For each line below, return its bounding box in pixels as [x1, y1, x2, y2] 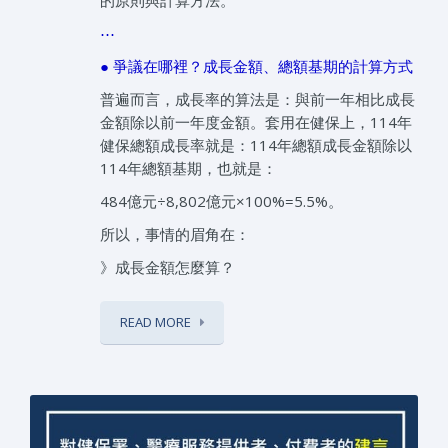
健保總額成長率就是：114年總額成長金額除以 [100, 135, 412, 156]
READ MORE [120, 313, 191, 332]
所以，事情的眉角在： [100, 224, 250, 245]
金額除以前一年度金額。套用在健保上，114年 [100, 112, 412, 133]
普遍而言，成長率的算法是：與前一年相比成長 [100, 89, 415, 110]
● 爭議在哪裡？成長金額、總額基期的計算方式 [100, 56, 413, 77]
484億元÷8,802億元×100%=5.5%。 [100, 191, 343, 212]
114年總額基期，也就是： [100, 158, 277, 179]
